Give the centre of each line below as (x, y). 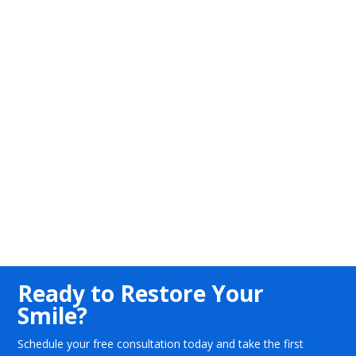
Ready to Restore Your (141, 293)
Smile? (53, 315)
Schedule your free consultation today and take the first (161, 343)
